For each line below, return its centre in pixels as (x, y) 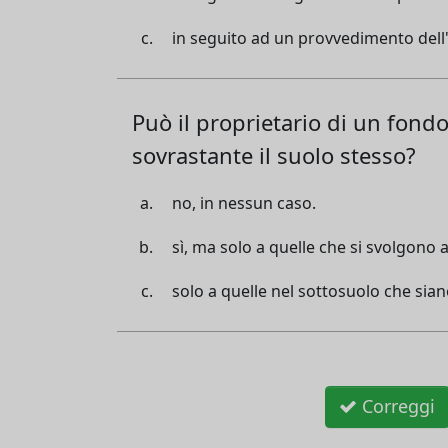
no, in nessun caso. (244, 202)
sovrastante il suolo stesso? (274, 154)
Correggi (396, 406)
